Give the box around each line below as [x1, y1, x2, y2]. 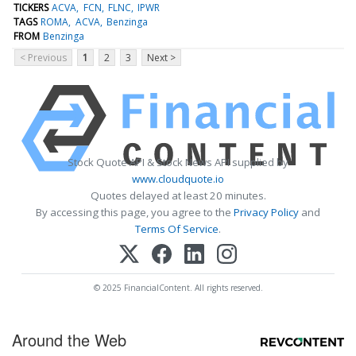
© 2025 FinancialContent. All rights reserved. [93, 281, 263, 293]
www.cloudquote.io [132, 171, 224, 186]
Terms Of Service [135, 221, 219, 236]
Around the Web [12, 327, 126, 351]
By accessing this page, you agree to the [36, 204, 234, 219]
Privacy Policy [234, 204, 299, 219]
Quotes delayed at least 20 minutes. [90, 188, 266, 203]
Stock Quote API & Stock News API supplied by [68, 154, 288, 169]
